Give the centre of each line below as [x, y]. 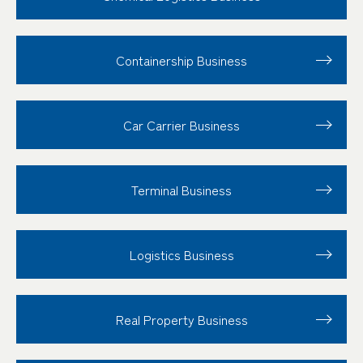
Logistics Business [181, 255]
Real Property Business [181, 320]
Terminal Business [181, 190]
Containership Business [181, 60]
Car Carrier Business [181, 125]
